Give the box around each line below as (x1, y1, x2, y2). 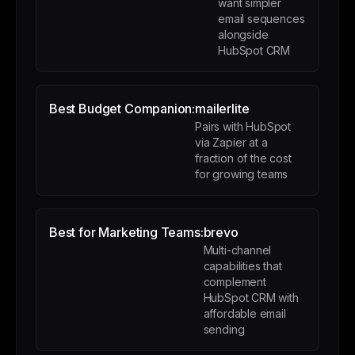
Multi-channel (203, 243, 272, 257)
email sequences (218, 12, 305, 25)
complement (203, 275, 266, 288)
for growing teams (195, 167, 288, 181)
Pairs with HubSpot (195, 120, 291, 133)
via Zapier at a (195, 136, 268, 149)
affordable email (203, 307, 286, 320)
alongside (218, 28, 269, 41)
